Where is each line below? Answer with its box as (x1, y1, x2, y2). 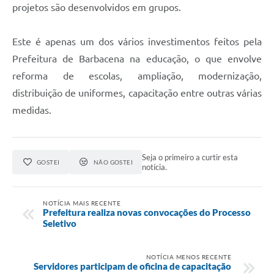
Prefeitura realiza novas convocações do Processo (43, 206, 251, 218)
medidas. (12, 104, 51, 116)
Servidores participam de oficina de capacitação (34, 260, 231, 272)
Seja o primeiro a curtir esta (142, 152, 239, 162)
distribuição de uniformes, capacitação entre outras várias (12, 87, 262, 98)
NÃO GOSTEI (93, 158, 133, 166)
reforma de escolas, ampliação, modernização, (12, 70, 262, 81)
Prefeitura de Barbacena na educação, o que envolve (12, 53, 262, 64)
